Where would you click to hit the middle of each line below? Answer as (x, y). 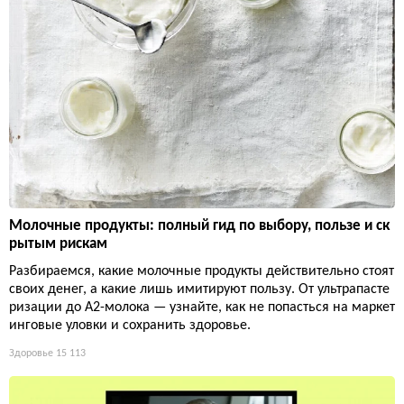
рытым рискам (58, 244)
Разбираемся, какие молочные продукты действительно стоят (202, 272)
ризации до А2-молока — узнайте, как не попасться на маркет (202, 308)
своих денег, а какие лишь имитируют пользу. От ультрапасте (199, 290)
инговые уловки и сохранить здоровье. (130, 326)
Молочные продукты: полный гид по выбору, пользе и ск (199, 226)
